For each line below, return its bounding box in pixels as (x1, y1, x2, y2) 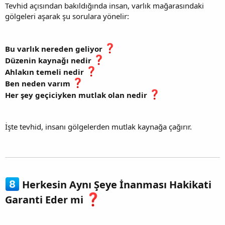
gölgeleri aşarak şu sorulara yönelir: (5, 11, 129, 22)
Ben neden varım (5, 78, 72, 89)
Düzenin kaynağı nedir (5, 55, 93, 66)
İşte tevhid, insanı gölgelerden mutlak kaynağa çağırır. (5, 122, 192, 132)
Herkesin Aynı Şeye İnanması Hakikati (20, 178, 212, 192)
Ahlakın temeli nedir (5, 67, 86, 77)
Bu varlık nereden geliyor (5, 44, 104, 54)
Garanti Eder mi (5, 193, 86, 207)
